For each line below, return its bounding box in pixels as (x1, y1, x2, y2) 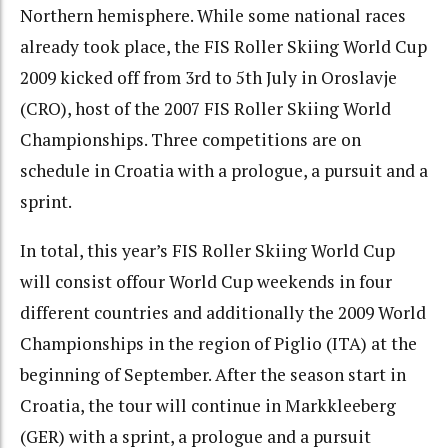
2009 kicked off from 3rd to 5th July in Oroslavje (20, 66, 397, 90)
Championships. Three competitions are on (20, 128, 361, 152)
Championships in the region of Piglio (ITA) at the (20, 331, 417, 355)
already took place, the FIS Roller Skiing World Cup (20, 35, 427, 59)
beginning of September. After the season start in (20, 362, 406, 386)
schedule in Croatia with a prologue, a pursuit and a (20, 159, 428, 183)
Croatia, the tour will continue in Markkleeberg (20, 393, 396, 417)
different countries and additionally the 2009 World (20, 300, 426, 324)
